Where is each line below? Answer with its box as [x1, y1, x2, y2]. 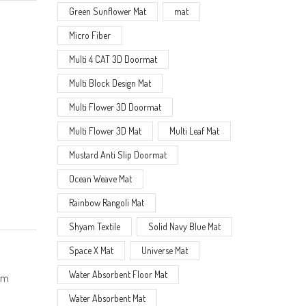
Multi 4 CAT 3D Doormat [68, 53, 157, 65]
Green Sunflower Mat [68, 5, 146, 17]
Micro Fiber [68, 29, 111, 41]
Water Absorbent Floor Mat [68, 268, 167, 280]
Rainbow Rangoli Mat [68, 196, 144, 208]
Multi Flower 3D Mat [68, 124, 141, 137]
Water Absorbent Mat [68, 292, 145, 304]
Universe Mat [141, 244, 189, 256]
